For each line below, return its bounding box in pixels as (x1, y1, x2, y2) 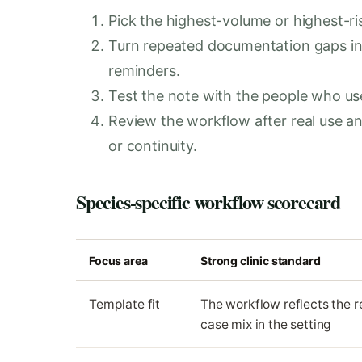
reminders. (108, 61, 180, 79)
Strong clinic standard (200, 253, 321, 267)
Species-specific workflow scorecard (76, 187, 340, 216)
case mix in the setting (200, 316, 332, 332)
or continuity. (108, 137, 197, 154)
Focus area (89, 253, 148, 267)
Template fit (89, 296, 161, 312)
